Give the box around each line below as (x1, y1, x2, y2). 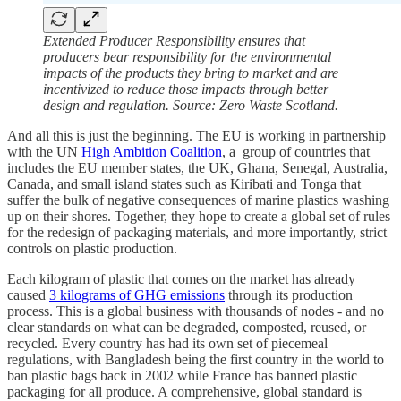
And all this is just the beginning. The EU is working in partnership (7, 128, 386, 144)
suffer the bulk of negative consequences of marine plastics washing (7, 192, 389, 209)
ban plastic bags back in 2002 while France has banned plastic (7, 368, 357, 384)
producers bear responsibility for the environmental (43, 49, 331, 65)
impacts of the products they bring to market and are (43, 65, 338, 81)
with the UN (7, 144, 81, 160)
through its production (225, 287, 353, 303)
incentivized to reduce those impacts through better (43, 81, 328, 98)
